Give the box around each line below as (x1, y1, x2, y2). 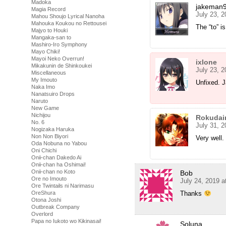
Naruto (31, 98, 48, 104)
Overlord (31, 211, 53, 217)
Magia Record (31, 6, 66, 12)
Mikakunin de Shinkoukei (31, 63, 92, 69)
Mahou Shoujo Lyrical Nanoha (31, 13, 104, 19)
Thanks (180, 190, 204, 198)
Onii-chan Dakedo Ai (31, 154, 81, 160)
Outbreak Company (31, 204, 80, 210)
